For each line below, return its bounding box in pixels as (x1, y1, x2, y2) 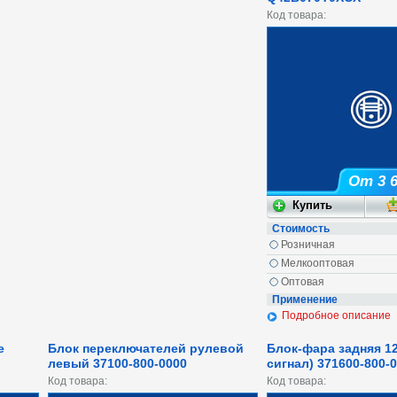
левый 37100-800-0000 (48, 356, 187, 371)
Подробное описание (282, 309, 391, 323)
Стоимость (272, 222, 330, 236)
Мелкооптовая (281, 257, 354, 270)
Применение (272, 293, 338, 307)
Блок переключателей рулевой (48, 341, 244, 356)
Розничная (281, 238, 335, 252)
